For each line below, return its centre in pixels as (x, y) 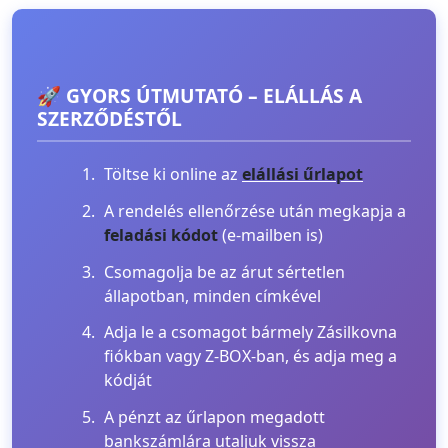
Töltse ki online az (173, 174)
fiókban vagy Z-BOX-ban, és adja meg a (250, 356)
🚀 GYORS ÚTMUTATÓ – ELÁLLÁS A (199, 95)
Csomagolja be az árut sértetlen (224, 271)
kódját (128, 380)
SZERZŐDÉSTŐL (109, 118)
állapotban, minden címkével (212, 295)
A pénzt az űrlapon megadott (214, 417)
